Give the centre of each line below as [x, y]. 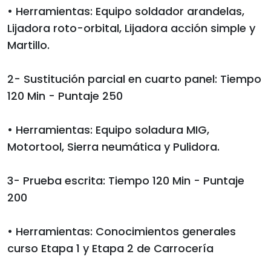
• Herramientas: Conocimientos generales [122, 231]
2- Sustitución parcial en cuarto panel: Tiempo [134, 79]
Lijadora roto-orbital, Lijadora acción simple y [131, 28]
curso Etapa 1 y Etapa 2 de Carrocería [110, 248]
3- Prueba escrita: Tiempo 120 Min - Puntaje [126, 180]
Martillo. [28, 45]
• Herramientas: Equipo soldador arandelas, [126, 11]
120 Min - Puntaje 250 [65, 96]
